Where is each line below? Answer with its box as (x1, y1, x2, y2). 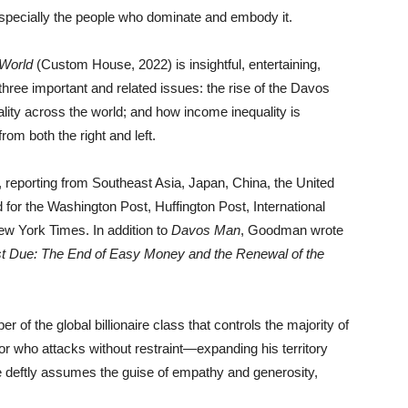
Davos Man (171, 222, 240, 238)
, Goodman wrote (240, 222, 343, 238)
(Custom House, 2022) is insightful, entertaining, (33, 56, 321, 72)
